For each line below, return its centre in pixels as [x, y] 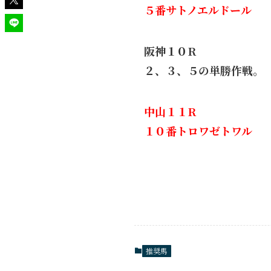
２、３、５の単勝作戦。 [204, 70]
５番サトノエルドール [198, 10]
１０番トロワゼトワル [198, 131]
